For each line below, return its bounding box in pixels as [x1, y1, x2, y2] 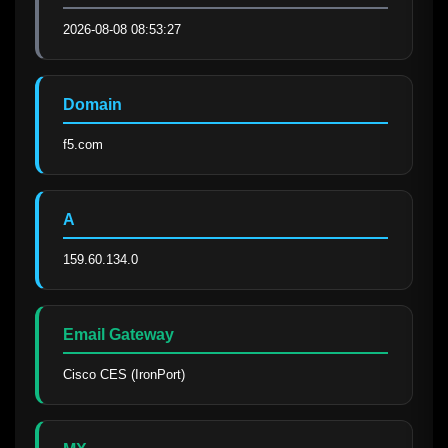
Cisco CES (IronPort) [63, 366, 185, 382]
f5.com [63, 136, 103, 152]
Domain [63, 95, 122, 113]
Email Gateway [63, 325, 174, 343]
